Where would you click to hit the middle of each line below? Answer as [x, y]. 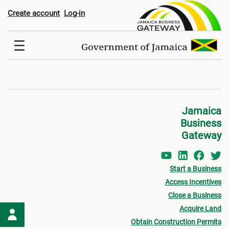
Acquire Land [200, 209]
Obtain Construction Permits [176, 222]
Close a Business [195, 196]
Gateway [201, 136]
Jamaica [202, 111]
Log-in [74, 13]
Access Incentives [193, 182]
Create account [34, 13]
